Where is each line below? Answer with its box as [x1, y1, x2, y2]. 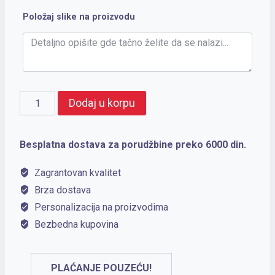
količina [19, 114, 52, 125]
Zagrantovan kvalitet [32, 167, 121, 179]
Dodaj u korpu [69, 96, 136, 109]
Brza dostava [32, 184, 91, 196]
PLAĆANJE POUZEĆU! [51, 262, 152, 274]
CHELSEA [19, 94, 61, 106]
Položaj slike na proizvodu [23, 12, 135, 22]
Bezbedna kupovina [32, 219, 118, 230]
